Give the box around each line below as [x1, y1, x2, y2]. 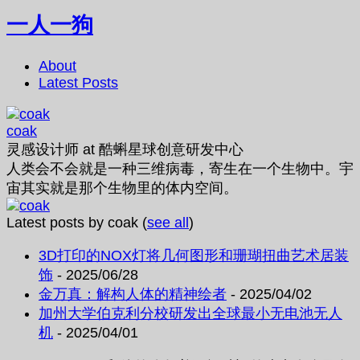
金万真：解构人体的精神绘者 [39, 285, 227, 302]
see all [147, 214, 189, 231]
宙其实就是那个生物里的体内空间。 [6, 179, 238, 196]
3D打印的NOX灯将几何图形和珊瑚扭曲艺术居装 [39, 247, 349, 264]
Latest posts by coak [6, 214, 142, 231]
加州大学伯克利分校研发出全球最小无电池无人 [39, 305, 342, 321]
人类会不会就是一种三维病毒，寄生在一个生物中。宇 [6, 160, 354, 177]
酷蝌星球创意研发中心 [99, 141, 243, 157]
